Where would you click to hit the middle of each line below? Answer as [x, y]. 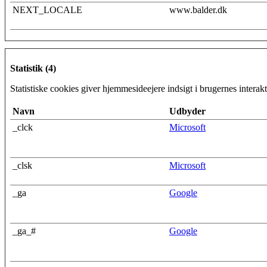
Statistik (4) [33, 68]
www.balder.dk [198, 10]
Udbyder [187, 111]
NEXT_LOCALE [47, 10]
